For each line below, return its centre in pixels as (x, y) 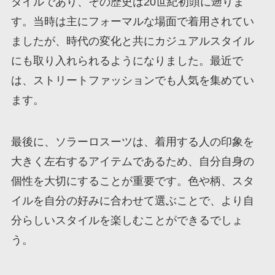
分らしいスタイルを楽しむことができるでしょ (127, 220)
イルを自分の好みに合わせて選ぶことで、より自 (132, 200)
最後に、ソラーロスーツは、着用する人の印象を (132, 141)
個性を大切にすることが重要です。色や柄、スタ (132, 181)
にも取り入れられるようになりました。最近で (127, 60)
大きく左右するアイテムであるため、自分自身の (132, 161)
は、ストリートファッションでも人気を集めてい (132, 80)
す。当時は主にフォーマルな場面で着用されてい (132, 21)
